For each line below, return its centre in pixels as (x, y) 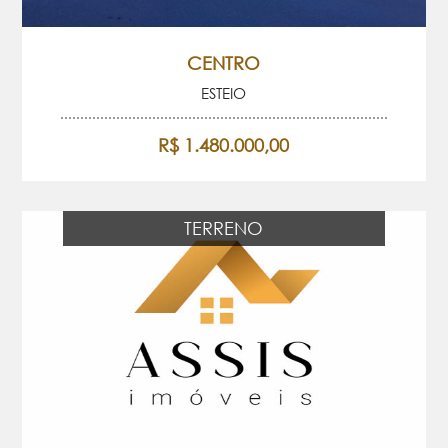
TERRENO (224, 227)
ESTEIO (224, 92)
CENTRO (224, 62)
